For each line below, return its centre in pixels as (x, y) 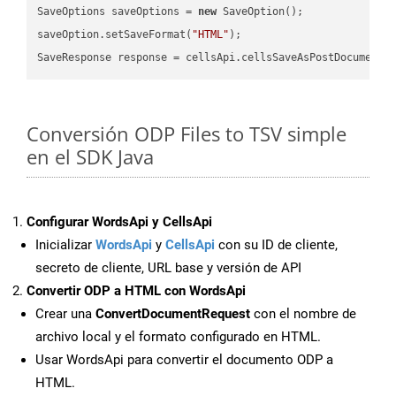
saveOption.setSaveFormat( (115, 34)
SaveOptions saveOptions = (118, 11)
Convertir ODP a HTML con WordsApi (136, 291)
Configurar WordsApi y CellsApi (119, 222)
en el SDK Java (90, 157)
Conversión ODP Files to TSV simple (187, 134)
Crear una (65, 314)
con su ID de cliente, (276, 245)
